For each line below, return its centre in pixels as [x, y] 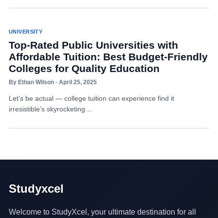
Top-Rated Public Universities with [93, 45]
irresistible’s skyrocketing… [50, 109]
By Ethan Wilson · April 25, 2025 [53, 82]
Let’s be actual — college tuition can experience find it [91, 98]
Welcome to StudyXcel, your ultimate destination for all [102, 212]
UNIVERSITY [26, 32]
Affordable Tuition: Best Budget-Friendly [108, 57]
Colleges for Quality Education [84, 68]
